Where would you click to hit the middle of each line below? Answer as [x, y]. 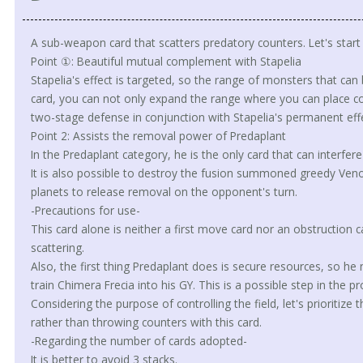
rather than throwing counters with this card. [146, 322]
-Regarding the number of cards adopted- [139, 340]
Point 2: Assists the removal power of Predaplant [158, 135]
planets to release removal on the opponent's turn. [164, 191]
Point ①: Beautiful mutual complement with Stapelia [166, 61]
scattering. [57, 247]
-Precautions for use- [85, 210]
